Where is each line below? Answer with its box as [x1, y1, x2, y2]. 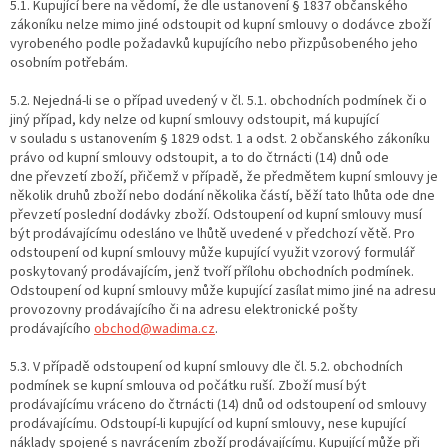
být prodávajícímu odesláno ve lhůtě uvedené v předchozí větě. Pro [10, 223, 415, 244]
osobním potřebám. [10, 52, 128, 73]
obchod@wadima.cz [94, 318, 215, 339]
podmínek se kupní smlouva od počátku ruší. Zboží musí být [10, 375, 366, 396]
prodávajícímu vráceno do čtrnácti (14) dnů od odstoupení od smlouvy [10, 394, 427, 415]
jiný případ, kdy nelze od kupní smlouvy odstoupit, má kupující [10, 109, 379, 130]
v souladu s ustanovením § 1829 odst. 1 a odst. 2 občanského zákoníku [10, 128, 430, 149]
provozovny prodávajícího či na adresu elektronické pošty [10, 299, 358, 320]
